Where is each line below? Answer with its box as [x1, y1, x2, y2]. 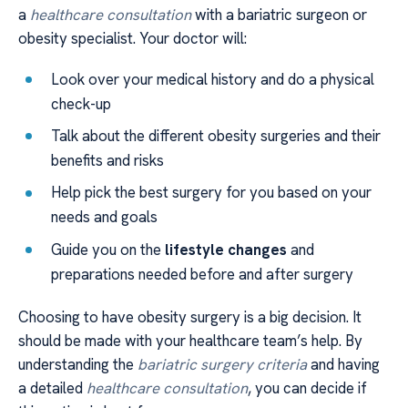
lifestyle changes [165, 239, 288, 260]
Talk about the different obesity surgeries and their [51, 125, 382, 146]
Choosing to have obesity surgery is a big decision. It [18, 306, 362, 327]
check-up [51, 93, 112, 114]
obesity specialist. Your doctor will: [18, 28, 247, 49]
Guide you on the [51, 239, 166, 260]
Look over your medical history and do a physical [51, 68, 375, 89]
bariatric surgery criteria [138, 353, 307, 374]
